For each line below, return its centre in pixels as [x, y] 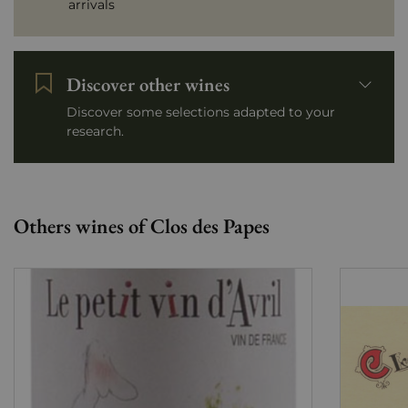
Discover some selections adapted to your [201, 112]
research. [95, 132]
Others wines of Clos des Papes [142, 226]
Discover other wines [148, 85]
